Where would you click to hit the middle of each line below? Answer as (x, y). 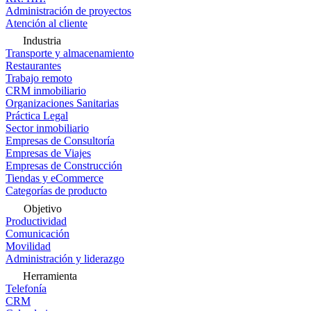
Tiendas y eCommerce (54, 178)
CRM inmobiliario (46, 91)
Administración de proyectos (68, 11)
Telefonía (26, 288)
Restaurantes (33, 66)
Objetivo (43, 209)
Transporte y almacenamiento (70, 53)
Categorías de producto (56, 191)
